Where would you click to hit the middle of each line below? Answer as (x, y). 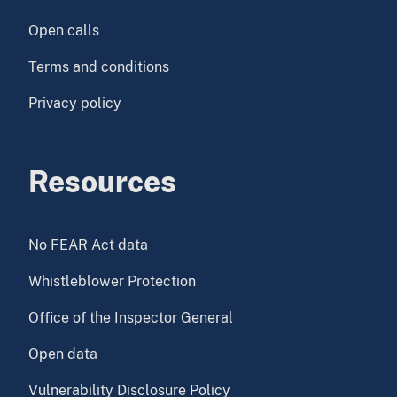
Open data (63, 354)
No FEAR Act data (88, 245)
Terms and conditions (99, 67)
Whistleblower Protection (112, 282)
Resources (102, 182)
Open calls (64, 31)
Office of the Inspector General (131, 318)
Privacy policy (75, 104)
